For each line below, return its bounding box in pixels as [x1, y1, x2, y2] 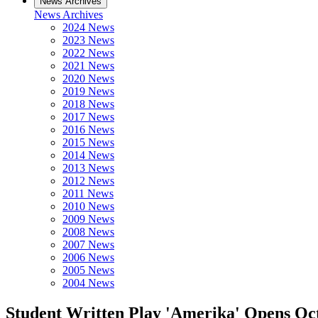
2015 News [62, 136, 114, 148]
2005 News [62, 264, 114, 276]
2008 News [62, 226, 114, 238]
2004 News [62, 277, 114, 289]
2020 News [62, 72, 114, 84]
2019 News [62, 85, 114, 97]
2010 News [62, 200, 114, 212]
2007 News [62, 238, 114, 251]
